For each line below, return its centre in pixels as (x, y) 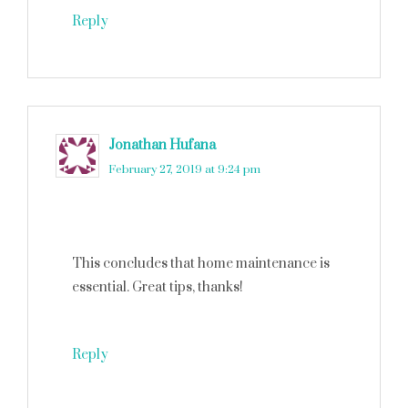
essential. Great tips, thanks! (158, 287)
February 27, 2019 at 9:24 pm (184, 169)
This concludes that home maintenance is (201, 264)
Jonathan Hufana (162, 145)
